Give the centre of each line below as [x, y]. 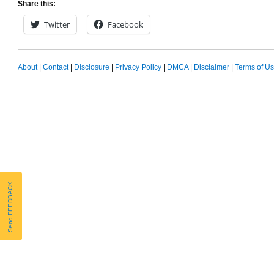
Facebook [125, 24]
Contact [56, 67]
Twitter [57, 24]
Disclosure [92, 67]
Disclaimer [212, 67]
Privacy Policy [138, 67]
